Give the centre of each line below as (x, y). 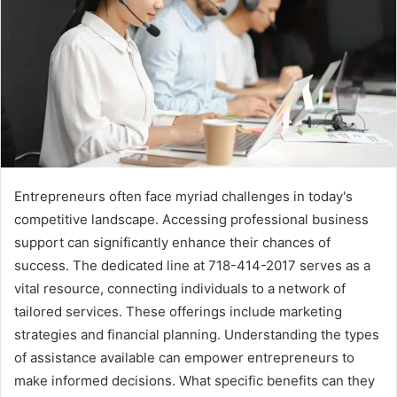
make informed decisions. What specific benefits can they (195, 381)
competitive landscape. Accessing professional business (191, 220)
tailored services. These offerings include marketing (178, 312)
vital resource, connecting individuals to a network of (180, 289)
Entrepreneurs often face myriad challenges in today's (183, 197)
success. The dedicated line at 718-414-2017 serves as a (192, 266)
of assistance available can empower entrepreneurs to (184, 358)
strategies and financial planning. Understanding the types (197, 335)
